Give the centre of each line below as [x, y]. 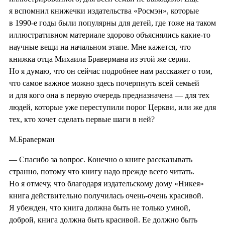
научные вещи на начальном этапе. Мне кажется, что [100, 47]
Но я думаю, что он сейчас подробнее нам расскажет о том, [111, 71]
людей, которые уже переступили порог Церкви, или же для [113, 107]
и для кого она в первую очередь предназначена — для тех [109, 95]
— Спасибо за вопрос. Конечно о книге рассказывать [101, 159]
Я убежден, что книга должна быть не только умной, [100, 207]
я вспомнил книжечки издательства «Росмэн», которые [104, 11]
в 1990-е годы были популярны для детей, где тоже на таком [113, 23]
